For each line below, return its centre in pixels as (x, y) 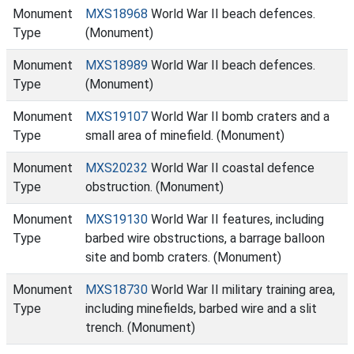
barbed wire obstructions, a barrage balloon (205, 238)
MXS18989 (117, 65)
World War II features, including (236, 219)
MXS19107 (117, 117)
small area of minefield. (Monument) (185, 136)
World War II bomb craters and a (239, 117)
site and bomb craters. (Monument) (183, 257)
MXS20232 (117, 168)
